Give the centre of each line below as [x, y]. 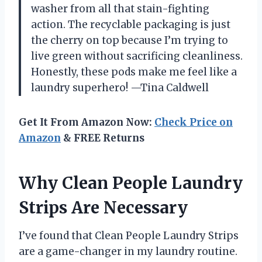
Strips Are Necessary [103, 208]
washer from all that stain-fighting [120, 9]
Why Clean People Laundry [131, 183]
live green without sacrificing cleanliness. [137, 56]
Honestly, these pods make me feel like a [134, 72]
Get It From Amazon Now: [87, 123]
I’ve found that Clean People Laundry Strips [129, 236]
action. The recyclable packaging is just [131, 25]
